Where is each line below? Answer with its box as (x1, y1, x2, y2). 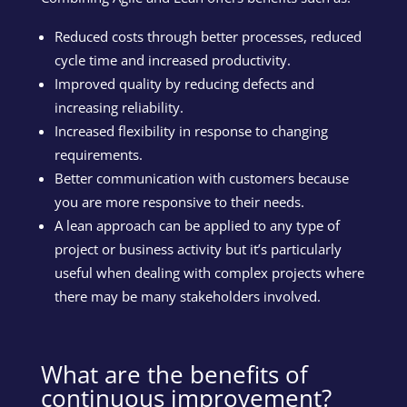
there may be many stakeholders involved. (54, 286, 321, 305)
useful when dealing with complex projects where (54, 263, 364, 282)
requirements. (54, 144, 143, 164)
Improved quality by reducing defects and (54, 74, 314, 93)
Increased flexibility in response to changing (54, 121, 328, 140)
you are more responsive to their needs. (54, 192, 304, 211)
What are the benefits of (40, 357, 308, 391)
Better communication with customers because (54, 168, 349, 187)
